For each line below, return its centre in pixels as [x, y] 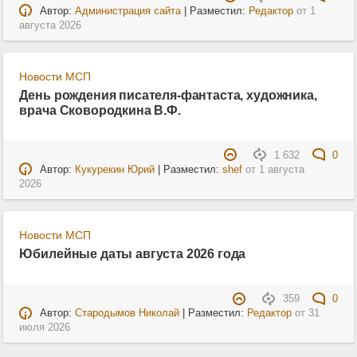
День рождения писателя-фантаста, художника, [168, 94]
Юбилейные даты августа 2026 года [133, 254]
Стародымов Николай [127, 314]
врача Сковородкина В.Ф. [100, 110]
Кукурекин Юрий [114, 169]
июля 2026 [45, 328]
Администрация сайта [127, 11]
